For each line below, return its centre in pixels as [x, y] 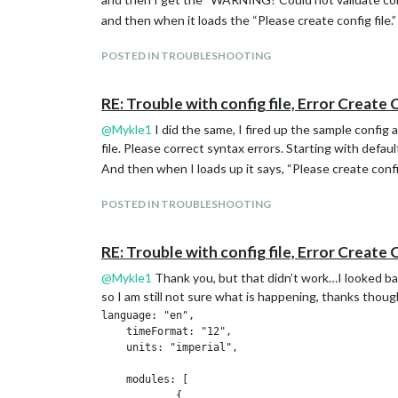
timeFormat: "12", [167, 331]
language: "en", [148, 315]
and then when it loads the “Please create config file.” [249, 20]
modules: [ [145, 379]
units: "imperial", [170, 347]
